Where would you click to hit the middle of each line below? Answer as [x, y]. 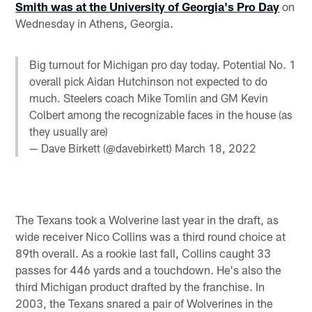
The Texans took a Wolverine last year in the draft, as [147, 220]
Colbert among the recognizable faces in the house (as [161, 114]
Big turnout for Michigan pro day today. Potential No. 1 [163, 64]
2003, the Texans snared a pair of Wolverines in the [145, 303]
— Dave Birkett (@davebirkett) [102, 148]
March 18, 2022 [216, 148]
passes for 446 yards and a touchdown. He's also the [149, 270]
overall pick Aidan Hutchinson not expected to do [149, 81]
